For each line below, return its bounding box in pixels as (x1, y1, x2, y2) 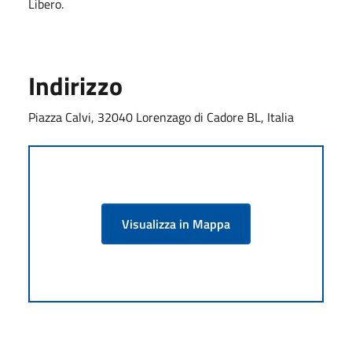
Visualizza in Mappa (122, 214, 230, 233)
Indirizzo (28, 66, 123, 104)
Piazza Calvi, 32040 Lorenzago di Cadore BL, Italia (28, 107, 294, 126)
